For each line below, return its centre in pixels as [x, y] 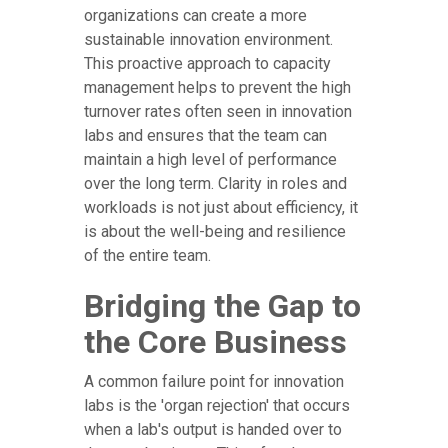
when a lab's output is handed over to [213, 430]
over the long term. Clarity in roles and [215, 184]
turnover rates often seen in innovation [218, 112]
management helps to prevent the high [217, 88]
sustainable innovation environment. [208, 40]
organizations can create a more [195, 16]
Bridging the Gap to [222, 306]
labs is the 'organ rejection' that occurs [217, 406]
